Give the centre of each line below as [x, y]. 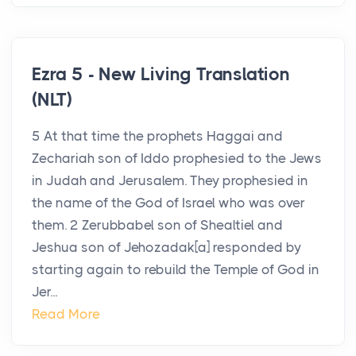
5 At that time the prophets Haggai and [157, 136]
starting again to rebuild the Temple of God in [176, 270]
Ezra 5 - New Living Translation [161, 75]
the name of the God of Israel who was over [168, 203]
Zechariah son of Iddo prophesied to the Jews [177, 159]
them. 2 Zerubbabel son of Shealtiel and [157, 225]
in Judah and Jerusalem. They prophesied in [170, 181]
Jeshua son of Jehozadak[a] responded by [166, 248]
